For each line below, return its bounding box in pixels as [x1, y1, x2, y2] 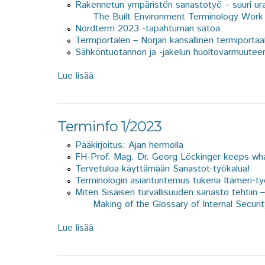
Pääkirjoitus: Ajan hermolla [75, 138, 183, 152]
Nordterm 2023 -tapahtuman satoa [75, 21, 220, 35]
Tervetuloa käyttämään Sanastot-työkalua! [75, 161, 250, 176]
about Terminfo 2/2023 [93, 69, 190, 83]
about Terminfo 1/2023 [93, 221, 189, 235]
